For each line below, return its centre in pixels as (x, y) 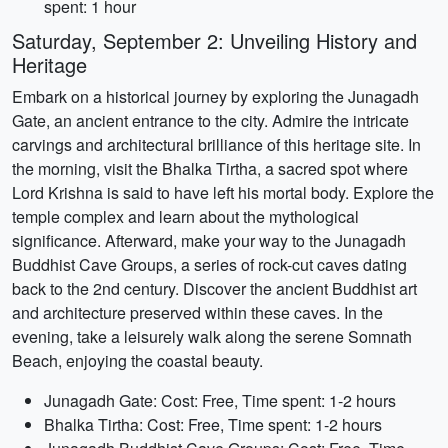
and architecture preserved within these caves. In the (197, 312)
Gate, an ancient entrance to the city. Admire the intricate (210, 120)
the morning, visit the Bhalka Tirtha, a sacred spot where (210, 168)
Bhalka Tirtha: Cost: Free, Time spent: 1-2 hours (213, 424)
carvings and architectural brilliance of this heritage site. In (216, 144)
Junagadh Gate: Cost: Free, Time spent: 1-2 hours (220, 400)
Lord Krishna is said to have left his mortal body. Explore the (223, 192)
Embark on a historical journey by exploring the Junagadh (215, 96)
